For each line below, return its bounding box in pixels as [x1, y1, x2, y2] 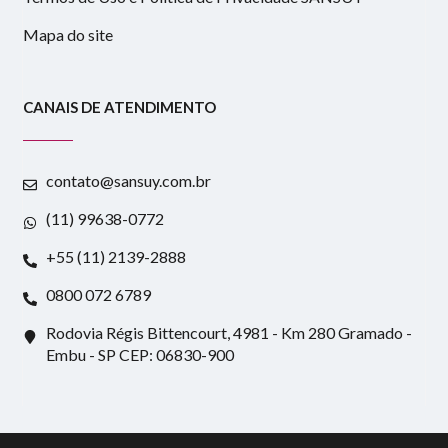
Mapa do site [23, 24, 114, 44]
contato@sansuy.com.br [45, 170, 211, 190]
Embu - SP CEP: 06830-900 [45, 344, 234, 364]
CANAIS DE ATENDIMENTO [23, 97, 217, 116]
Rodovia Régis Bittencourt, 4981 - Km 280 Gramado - [45, 322, 412, 342]
